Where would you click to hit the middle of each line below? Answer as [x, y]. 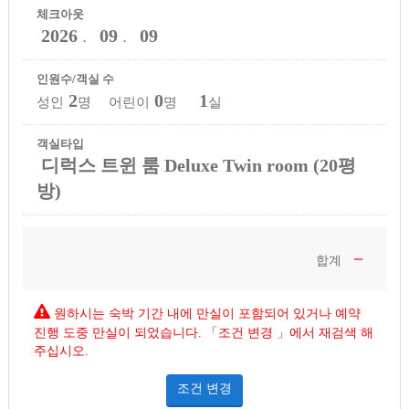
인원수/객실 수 [75, 79]
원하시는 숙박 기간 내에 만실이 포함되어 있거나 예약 [207, 313]
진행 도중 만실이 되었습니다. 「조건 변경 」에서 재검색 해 [203, 332]
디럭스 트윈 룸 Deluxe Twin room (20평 [198, 166]
